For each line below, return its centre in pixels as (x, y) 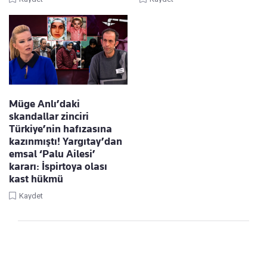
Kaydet (31, 196)
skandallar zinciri (49, 117)
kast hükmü (36, 179)
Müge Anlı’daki (44, 104)
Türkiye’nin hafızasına (60, 129)
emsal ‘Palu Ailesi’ (52, 154)
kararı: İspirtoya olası (58, 167)
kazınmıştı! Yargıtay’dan (66, 142)
